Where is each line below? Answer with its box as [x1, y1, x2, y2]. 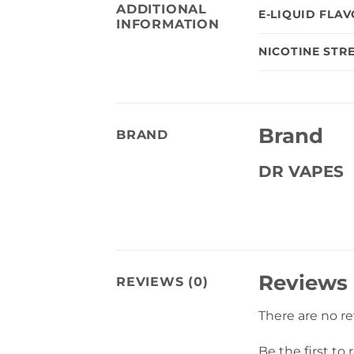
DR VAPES [258, 162, 344, 182]
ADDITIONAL [116, 2, 208, 17]
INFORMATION [116, 17, 220, 32]
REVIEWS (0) [116, 273, 209, 289]
